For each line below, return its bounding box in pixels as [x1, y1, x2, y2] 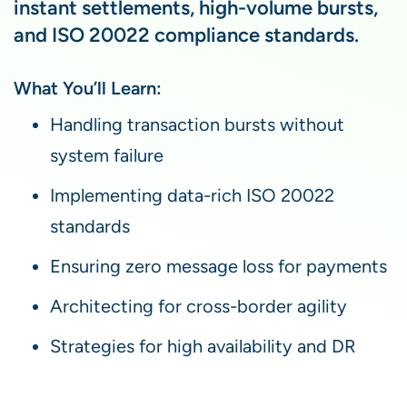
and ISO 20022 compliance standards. [14, 22, 363, 46]
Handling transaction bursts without [50, 114, 344, 134]
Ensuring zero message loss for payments [50, 255, 387, 276]
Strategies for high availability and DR [50, 335, 356, 356]
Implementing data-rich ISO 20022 [50, 184, 334, 205]
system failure [50, 144, 164, 165]
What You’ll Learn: [14, 76, 162, 98]
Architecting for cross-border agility [50, 295, 347, 316]
